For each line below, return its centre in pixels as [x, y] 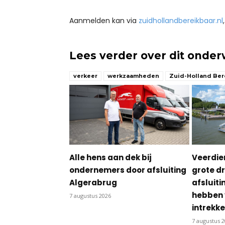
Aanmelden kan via [104, 20]
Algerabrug [93, 183]
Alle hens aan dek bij [110, 158]
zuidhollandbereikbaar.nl [181, 20]
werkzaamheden [133, 76]
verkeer [85, 76]
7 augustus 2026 [90, 196]
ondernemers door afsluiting [128, 170]
